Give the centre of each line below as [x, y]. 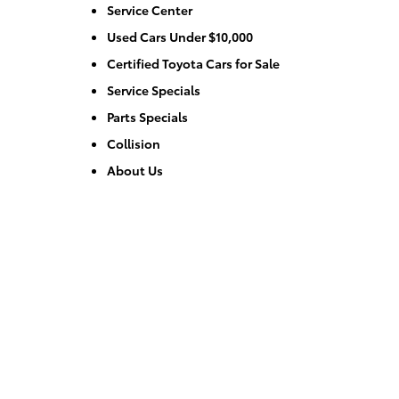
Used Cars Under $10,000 [180, 36]
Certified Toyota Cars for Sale [193, 63]
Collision [134, 143]
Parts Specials [147, 116]
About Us [135, 170]
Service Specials [154, 90]
